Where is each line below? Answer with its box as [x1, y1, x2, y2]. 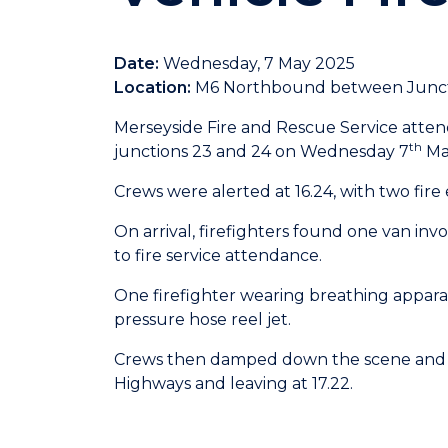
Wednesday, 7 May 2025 [163, 54, 355, 74]
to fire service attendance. [114, 246, 322, 266]
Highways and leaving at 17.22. [114, 374, 353, 394]
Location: [114, 78, 191, 98]
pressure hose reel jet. [114, 310, 291, 330]
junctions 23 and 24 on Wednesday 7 [114, 142, 409, 162]
